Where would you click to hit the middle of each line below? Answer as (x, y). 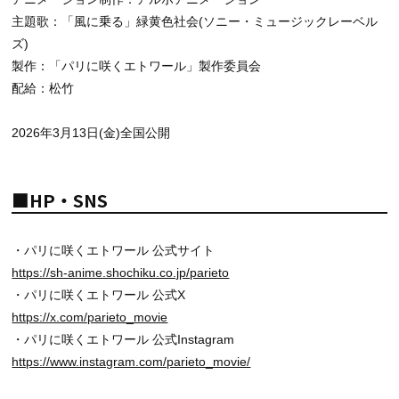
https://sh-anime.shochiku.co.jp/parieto (121, 272)
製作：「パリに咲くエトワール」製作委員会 (137, 65)
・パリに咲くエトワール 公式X (99, 294)
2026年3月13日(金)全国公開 (91, 132)
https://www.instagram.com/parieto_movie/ (131, 361)
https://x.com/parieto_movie (90, 317)
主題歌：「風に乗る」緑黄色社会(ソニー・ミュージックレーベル (195, 21)
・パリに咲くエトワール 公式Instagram (123, 339)
